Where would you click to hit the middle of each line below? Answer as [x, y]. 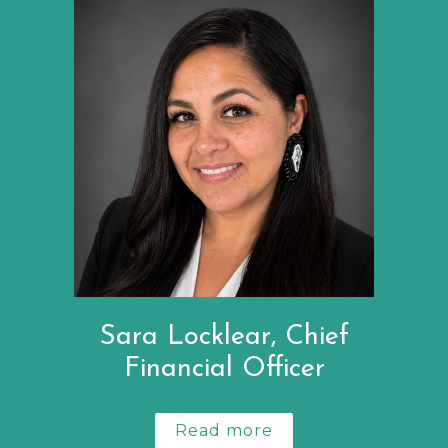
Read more [224, 430]
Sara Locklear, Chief [224, 337]
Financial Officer [224, 369]
